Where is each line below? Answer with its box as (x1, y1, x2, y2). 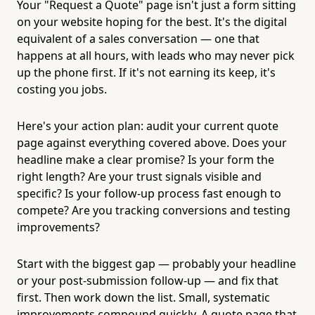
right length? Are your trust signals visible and (17, 168, 262, 184)
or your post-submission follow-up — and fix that (17, 272, 278, 288)
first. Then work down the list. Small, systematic (17, 289, 270, 305)
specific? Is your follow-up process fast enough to (17, 185, 281, 201)
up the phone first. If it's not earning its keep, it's (17, 64, 276, 80)
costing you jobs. (17, 81, 107, 97)
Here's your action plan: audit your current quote (17, 117, 278, 134)
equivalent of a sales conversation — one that (17, 30, 259, 46)
